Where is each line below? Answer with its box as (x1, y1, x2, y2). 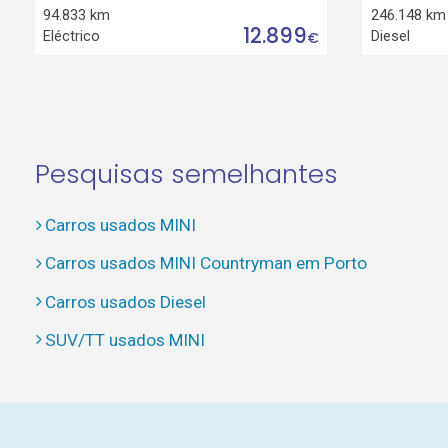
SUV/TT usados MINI (44, 329, 205, 350)
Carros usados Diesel (44, 291, 206, 312)
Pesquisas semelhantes (34, 156, 338, 193)
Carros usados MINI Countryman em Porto (44, 253, 367, 274)
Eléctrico (43, 26, 101, 45)
